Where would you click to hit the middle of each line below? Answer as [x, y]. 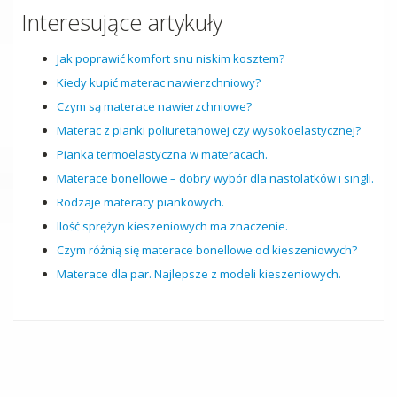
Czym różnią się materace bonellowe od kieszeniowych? [207, 250]
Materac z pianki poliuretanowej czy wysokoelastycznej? [209, 131]
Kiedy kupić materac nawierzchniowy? [159, 83]
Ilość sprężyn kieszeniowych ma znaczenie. [172, 226]
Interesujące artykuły [122, 23]
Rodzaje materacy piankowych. [140, 202]
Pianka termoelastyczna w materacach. [162, 155]
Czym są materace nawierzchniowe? [154, 107]
